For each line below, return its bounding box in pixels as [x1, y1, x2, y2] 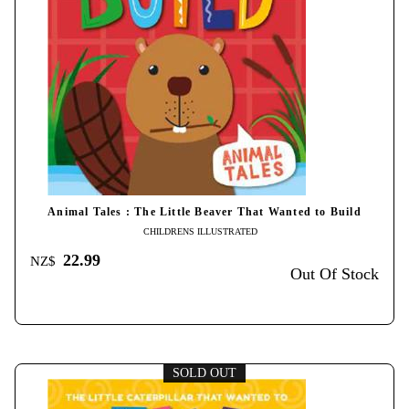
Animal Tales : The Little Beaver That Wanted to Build [47, 206, 362, 219]
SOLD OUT [173, 365, 236, 380]
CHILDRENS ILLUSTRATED [142, 226, 257, 237]
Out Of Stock [290, 265, 379, 284]
